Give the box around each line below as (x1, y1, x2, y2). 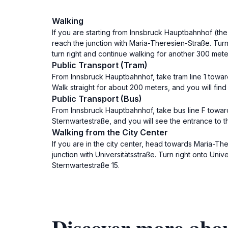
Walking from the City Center (52, 127, 168, 137)
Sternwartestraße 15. (52, 161, 120, 169)
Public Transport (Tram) (52, 60, 148, 70)
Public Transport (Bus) (52, 94, 142, 104)
